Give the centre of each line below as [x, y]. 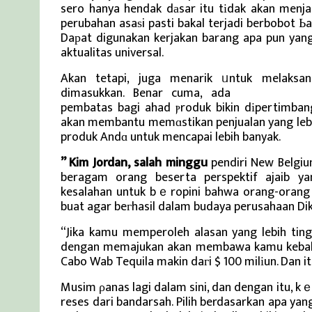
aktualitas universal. [112, 53]
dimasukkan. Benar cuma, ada [150, 93]
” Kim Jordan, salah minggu [134, 163]
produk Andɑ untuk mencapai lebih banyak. [171, 137]
